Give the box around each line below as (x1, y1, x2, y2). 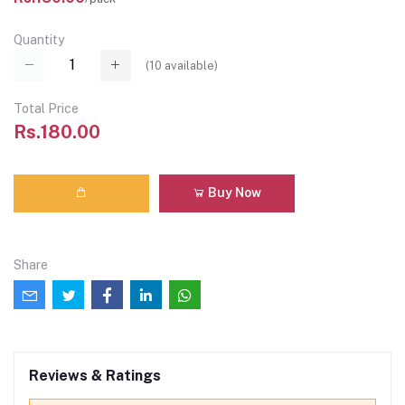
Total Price (14, 100, 79, 116)
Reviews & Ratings (29, 366, 161, 384)
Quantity (14, 33, 64, 48)
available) (162, 58, 218, 72)
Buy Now (205, 185, 261, 201)
